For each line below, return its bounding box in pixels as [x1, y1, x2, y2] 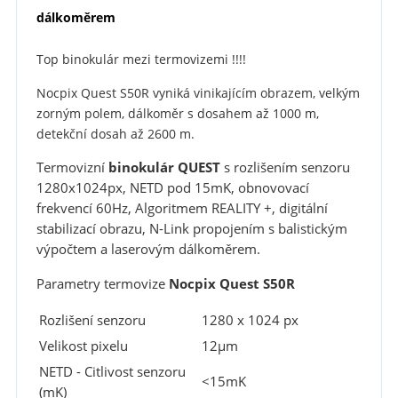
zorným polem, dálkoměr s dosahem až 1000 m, [36, 104, 319, 122]
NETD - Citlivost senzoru [38, 362, 186, 382]
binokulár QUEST [104, 158, 220, 178]
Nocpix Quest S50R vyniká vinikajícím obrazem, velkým [36, 84, 360, 101]
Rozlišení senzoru [38, 311, 146, 330]
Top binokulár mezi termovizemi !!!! [36, 50, 246, 68]
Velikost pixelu [38, 337, 128, 356]
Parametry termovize [36, 274, 169, 293]
